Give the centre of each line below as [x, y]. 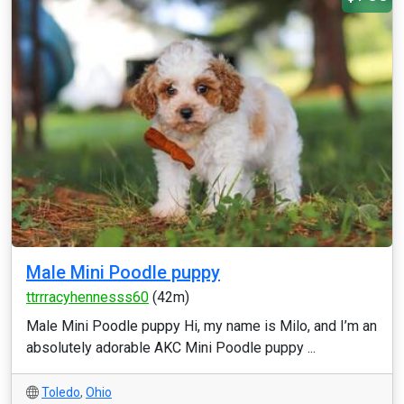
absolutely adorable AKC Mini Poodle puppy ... [171, 348]
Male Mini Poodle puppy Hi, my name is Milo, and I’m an [202, 326]
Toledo [61, 392]
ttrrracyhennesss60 [87, 297]
